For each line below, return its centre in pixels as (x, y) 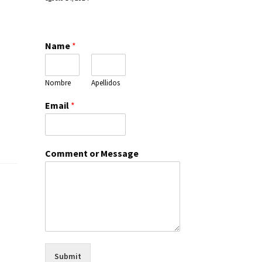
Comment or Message (92, 153)
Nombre (58, 82)
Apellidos (106, 82)
